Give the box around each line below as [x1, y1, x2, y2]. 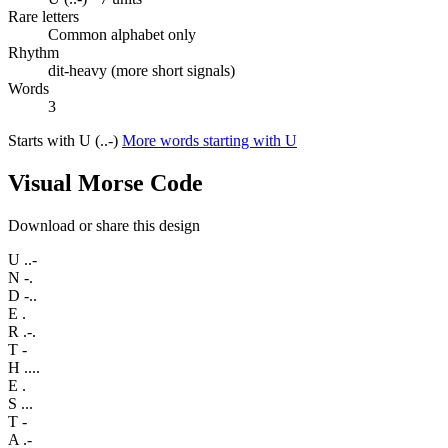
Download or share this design [8, 217, 200, 235]
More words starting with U [122, 132, 297, 150]
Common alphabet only [48, 26, 196, 44]
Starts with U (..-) [8, 132, 122, 150]
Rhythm [8, 44, 59, 62]
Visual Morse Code [8, 170, 203, 197]
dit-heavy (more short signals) [48, 62, 235, 80]
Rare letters [8, 8, 79, 26]
